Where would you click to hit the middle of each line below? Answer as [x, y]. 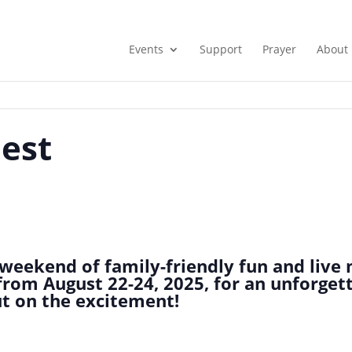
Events [146, 49]
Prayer [279, 49]
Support [220, 49]
